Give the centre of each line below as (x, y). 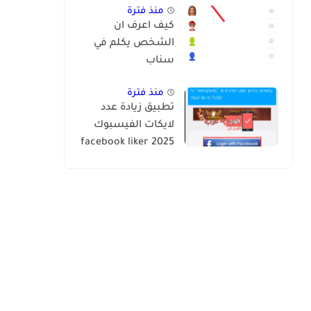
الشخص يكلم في (134, 43)
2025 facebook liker (115, 143)
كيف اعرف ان (144, 26)
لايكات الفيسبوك (134, 125)
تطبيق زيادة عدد (137, 108)
